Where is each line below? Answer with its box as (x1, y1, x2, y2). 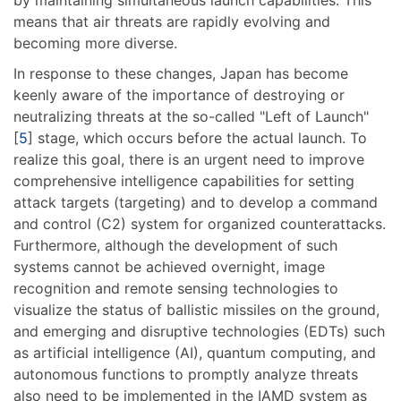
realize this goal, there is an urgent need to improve (13, 149, 364, 168)
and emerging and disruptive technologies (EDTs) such (13, 321, 385, 340)
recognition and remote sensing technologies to (13, 278, 338, 297)
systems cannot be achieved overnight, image (13, 257, 325, 276)
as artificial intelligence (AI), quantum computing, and (13, 343, 376, 362)
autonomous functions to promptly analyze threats (13, 364, 358, 383)
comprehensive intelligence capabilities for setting (13, 171, 354, 190)
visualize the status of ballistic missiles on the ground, (13, 300, 380, 319)
